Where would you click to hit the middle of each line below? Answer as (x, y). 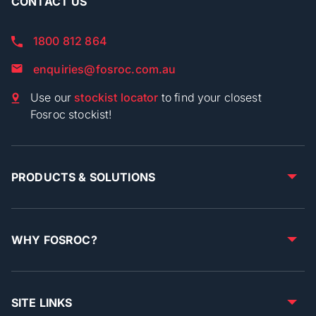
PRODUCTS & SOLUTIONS (83, 177)
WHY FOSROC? (54, 239)
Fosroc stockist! (71, 114)
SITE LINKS (42, 302)
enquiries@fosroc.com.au (105, 69)
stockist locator (116, 97)
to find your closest (210, 97)
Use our (53, 97)
